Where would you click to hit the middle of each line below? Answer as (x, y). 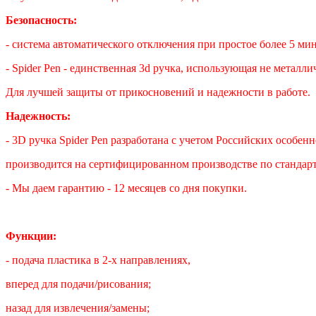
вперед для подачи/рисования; (78, 284)
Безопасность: (41, 20)
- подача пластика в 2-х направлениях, (98, 260)
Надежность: (38, 116)
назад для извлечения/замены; (78, 308)
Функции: (31, 236)
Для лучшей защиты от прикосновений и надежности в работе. (158, 92)
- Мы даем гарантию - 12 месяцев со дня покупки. (126, 188)
